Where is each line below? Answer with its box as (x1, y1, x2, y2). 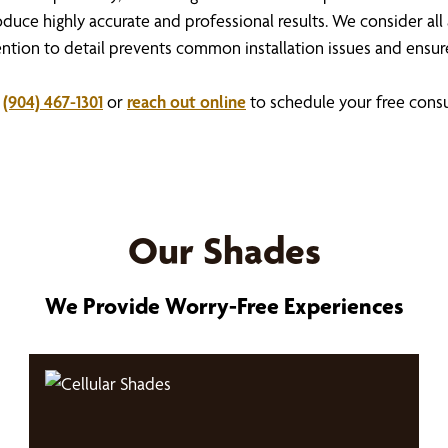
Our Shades (127, 227, 321, 274)
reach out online (127, 91, 246, 112)
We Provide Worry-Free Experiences (44, 292, 404, 320)
